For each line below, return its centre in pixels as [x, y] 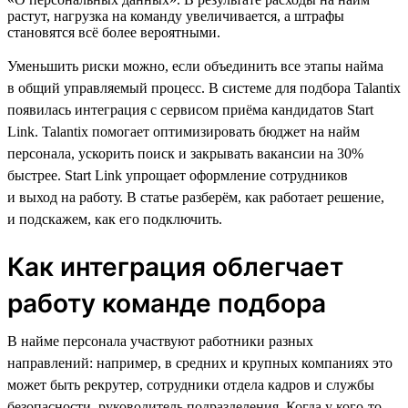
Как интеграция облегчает [175, 266]
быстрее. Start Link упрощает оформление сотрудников [178, 175]
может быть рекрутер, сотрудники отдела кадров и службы [191, 384]
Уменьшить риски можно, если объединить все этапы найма [195, 66]
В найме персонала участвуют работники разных [160, 341]
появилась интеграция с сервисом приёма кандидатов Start [190, 109]
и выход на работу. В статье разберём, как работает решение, [196, 197]
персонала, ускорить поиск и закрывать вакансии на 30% [185, 153]
